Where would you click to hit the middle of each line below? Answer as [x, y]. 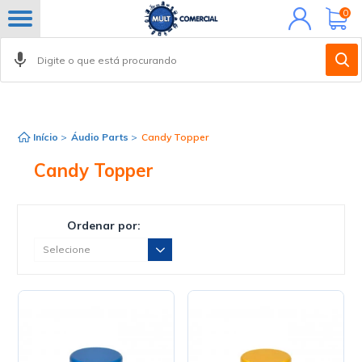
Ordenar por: [103, 225]
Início [46, 137]
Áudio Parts [100, 137]
